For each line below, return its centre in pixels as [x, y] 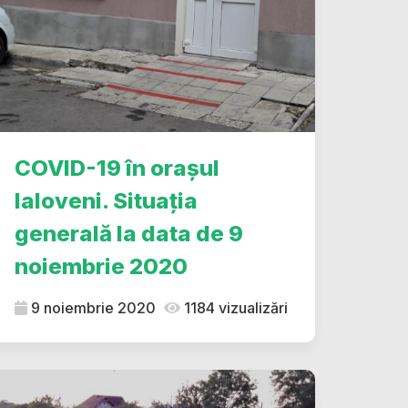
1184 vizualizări [234, 308]
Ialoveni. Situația [106, 201]
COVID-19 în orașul [117, 168]
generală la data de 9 [129, 234]
